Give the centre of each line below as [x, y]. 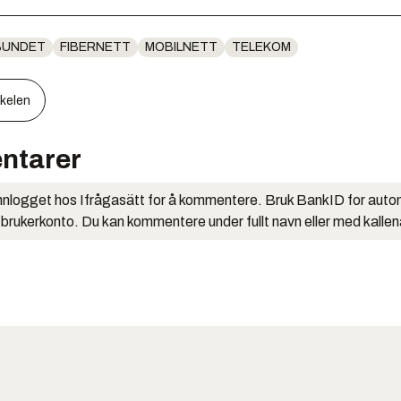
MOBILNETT [181, 47]
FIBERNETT [95, 47]
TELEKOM [261, 47]
